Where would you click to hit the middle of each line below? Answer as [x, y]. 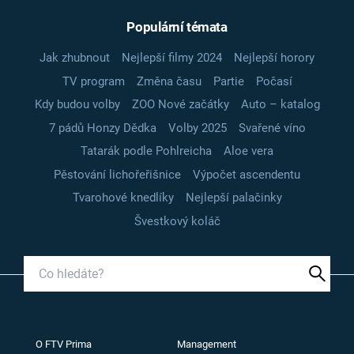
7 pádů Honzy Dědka [102, 128]
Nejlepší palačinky [233, 198]
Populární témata [177, 27]
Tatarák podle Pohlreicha [146, 151]
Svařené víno [272, 128]
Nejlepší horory [274, 58]
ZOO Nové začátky [180, 105]
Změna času [169, 81]
